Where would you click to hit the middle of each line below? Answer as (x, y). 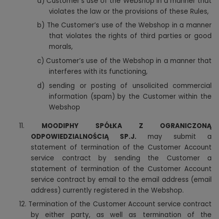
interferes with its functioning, (99, 71)
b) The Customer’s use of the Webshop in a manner (124, 25)
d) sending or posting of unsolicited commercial (124, 86)
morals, (61, 47)
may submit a (174, 136)
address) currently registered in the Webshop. (107, 190)
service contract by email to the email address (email (121, 179)
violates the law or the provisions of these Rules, (129, 11)
